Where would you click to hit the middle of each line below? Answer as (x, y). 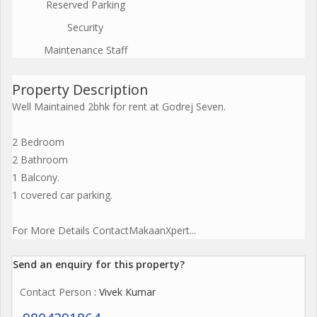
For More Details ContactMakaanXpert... (104, 231)
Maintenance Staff (85, 50)
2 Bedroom (38, 142)
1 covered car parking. (62, 195)
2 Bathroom (40, 160)
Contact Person (56, 292)
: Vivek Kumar (123, 292)
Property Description (80, 90)
